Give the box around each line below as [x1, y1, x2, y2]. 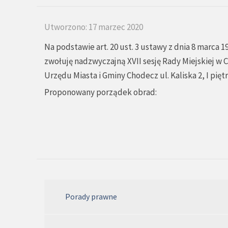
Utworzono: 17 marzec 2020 [44, 21, 143, 33]
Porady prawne [65, 191, 117, 202]
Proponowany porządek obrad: [44, 86, 157, 98]
